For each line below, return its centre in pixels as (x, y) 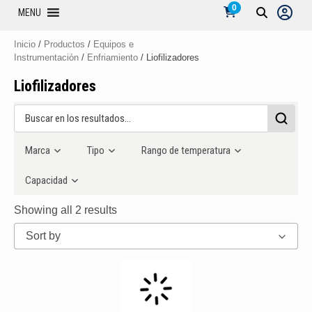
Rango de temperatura (187, 151)
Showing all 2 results (65, 210)
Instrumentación (46, 57)
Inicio (25, 44)
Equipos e (114, 44)
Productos (64, 44)
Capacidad (47, 181)
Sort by (43, 236)
